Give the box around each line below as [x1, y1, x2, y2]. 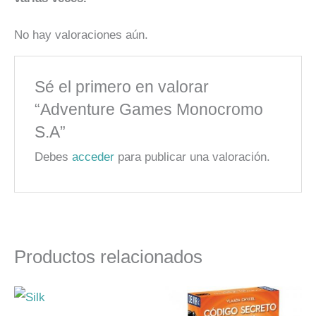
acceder [72, 150, 115, 164]
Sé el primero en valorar [35, 77, 209, 96]
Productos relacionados [14, 247, 202, 267]
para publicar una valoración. [114, 150, 271, 164]
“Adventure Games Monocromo [35, 99, 264, 119]
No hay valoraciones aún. [14, 28, 148, 42]
